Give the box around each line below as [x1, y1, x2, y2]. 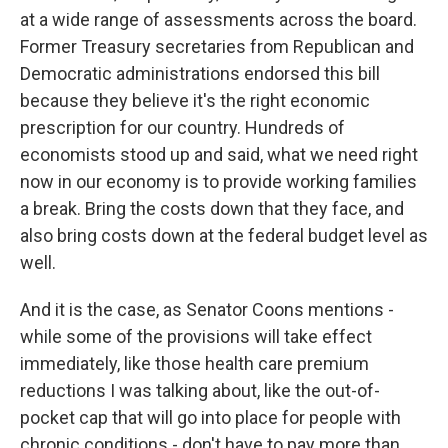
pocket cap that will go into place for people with [20, 407, 401, 428]
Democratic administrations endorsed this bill [20, 63, 380, 84]
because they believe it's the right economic [20, 90, 370, 111]
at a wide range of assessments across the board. [20, 9, 417, 30]
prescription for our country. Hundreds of [20, 117, 345, 138]
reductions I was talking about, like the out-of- [20, 380, 380, 401]
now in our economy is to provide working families [20, 171, 417, 192]
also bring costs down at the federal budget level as [20, 225, 428, 246]
